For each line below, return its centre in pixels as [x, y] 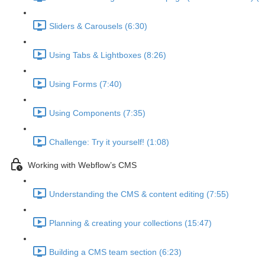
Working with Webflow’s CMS [82, 165]
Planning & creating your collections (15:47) [130, 223]
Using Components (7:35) [97, 113]
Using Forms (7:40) [85, 84]
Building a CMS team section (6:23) [115, 252]
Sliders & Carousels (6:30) [98, 26]
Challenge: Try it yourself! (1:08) [109, 142]
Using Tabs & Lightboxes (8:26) [108, 55]
